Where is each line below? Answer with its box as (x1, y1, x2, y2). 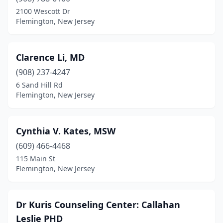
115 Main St (16, 154, 55, 163)
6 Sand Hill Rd (16, 80, 63, 90)
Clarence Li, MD (16, 51, 85, 63)
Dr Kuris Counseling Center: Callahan (16, 199, 180, 211)
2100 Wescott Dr (16, 6, 70, 16)
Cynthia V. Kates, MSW (16, 125, 115, 137)
